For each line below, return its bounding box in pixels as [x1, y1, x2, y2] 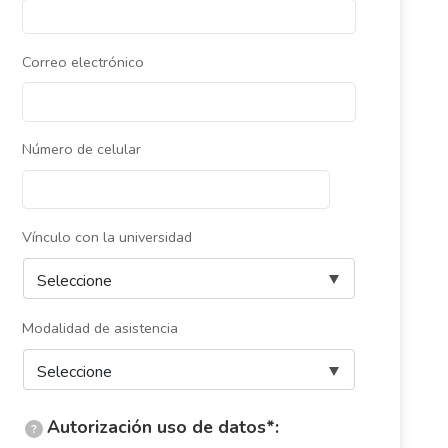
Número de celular [21, 139, 141, 160]
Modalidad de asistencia [21, 317, 178, 338]
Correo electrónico [21, 51, 144, 72]
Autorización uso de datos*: [46, 415, 279, 440]
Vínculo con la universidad [21, 226, 192, 247]
